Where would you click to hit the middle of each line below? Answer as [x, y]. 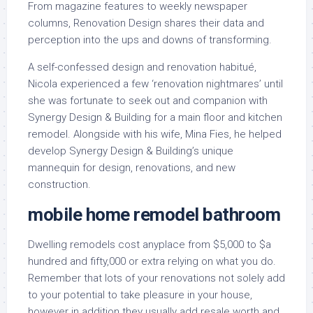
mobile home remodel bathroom [154, 214]
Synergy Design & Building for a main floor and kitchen [155, 117]
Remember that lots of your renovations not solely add [156, 278]
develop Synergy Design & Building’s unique [131, 151]
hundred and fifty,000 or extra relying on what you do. [152, 261]
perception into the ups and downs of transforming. [150, 40]
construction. [59, 184]
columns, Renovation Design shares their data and [146, 23]
